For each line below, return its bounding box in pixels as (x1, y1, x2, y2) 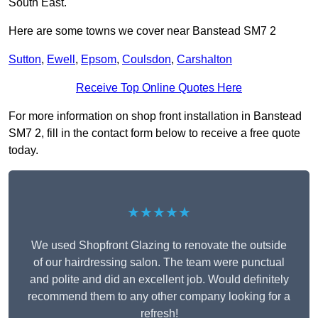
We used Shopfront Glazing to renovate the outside (31, 239, 287, 252)
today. (9, 144, 38, 157)
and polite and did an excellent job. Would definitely (29, 273, 289, 286)
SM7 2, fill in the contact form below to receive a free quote (9, 127, 300, 140)
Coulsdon (122, 53, 171, 66)
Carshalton (177, 53, 232, 66)
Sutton (9, 53, 41, 66)
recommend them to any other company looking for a (28, 290, 290, 303)
